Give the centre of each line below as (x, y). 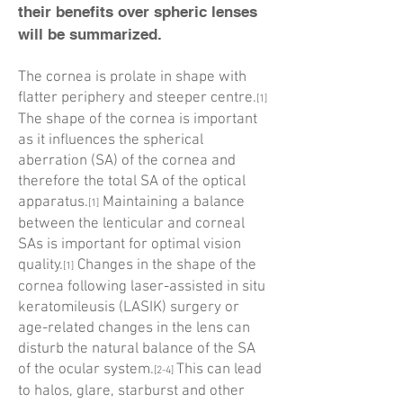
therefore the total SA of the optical (132, 182)
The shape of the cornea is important (138, 120)
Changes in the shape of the (165, 265)
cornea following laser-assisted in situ (142, 287)
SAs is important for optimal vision (130, 245)
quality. (40, 265)
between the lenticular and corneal (131, 224)
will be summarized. (90, 34)
